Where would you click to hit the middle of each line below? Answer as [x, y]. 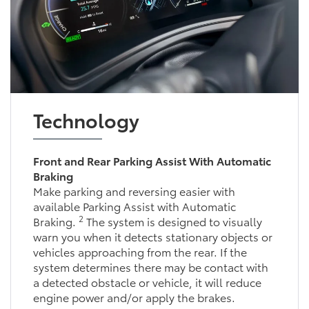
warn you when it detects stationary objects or [152, 236]
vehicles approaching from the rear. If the [140, 251]
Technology [86, 119]
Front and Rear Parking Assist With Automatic [152, 160]
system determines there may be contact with [150, 266]
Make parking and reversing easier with [134, 190]
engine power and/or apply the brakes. [134, 297]
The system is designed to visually [172, 221]
